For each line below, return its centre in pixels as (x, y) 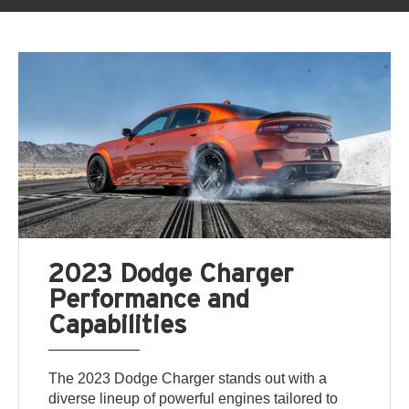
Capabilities (118, 323)
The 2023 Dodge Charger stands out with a (188, 378)
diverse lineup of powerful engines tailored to (194, 398)
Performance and (149, 298)
